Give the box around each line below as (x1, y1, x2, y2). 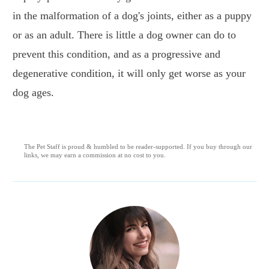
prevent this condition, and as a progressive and (13, 48, 220, 61)
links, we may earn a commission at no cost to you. (24, 151, 166, 159)
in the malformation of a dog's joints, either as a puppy (13, 10, 252, 22)
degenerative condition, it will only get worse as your (13, 67, 246, 80)
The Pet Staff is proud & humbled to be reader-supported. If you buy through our (24, 143, 252, 151)
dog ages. (13, 86, 54, 99)
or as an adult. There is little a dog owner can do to (13, 29, 236, 41)
